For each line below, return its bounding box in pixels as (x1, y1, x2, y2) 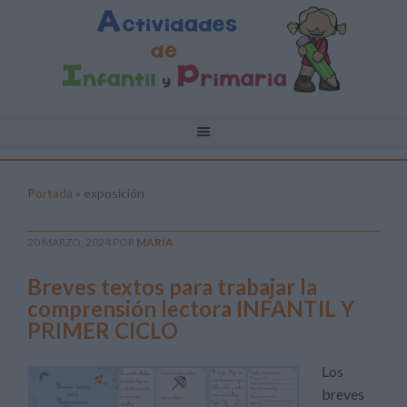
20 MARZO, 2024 (27, 235, 111, 249)
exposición (84, 185, 144, 201)
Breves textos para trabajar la (27, 273, 317, 300)
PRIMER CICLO (27, 317, 178, 343)
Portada (27, 185, 73, 201)
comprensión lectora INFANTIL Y (27, 295, 354, 322)
